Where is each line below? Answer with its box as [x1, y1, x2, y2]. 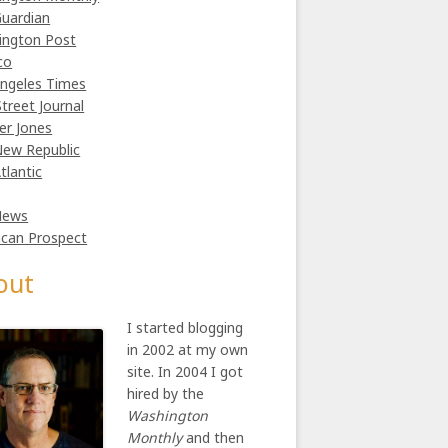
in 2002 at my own [127, 340, 249, 359]
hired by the [127, 384, 205, 403]
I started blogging [127, 318, 244, 337]
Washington [127, 406, 209, 425]
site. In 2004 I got [127, 362, 244, 381]
